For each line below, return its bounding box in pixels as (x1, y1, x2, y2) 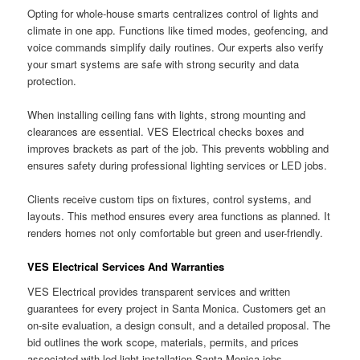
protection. (27, 72, 77, 88)
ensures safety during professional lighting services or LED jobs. (27, 157, 328, 173)
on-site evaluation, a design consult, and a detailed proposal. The (27, 317, 331, 333)
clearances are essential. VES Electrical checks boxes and (27, 123, 305, 139)
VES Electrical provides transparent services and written (27, 284, 291, 300)
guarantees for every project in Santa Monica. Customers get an (27, 301, 326, 317)
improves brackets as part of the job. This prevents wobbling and (27, 140, 329, 156)
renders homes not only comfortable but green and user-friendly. (27, 224, 324, 240)
